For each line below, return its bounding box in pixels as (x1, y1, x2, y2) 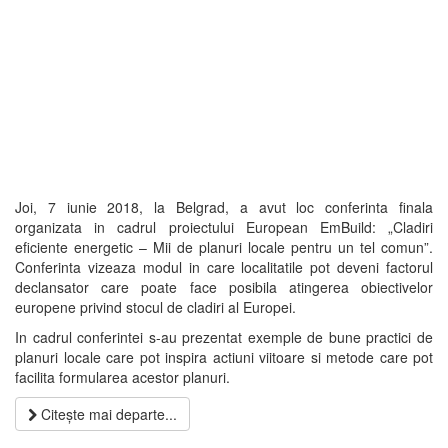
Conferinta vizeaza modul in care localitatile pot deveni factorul (15, 257, 433, 277)
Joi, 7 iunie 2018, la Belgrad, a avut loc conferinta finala (15, 197, 433, 217)
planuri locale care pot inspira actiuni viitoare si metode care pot (15, 347, 433, 367)
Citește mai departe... (37, 404, 177, 424)
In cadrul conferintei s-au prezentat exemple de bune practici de (15, 327, 433, 347)
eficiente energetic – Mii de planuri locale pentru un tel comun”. (15, 237, 433, 257)
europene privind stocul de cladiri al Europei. (15, 297, 296, 317)
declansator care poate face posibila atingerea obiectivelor (15, 277, 433, 297)
